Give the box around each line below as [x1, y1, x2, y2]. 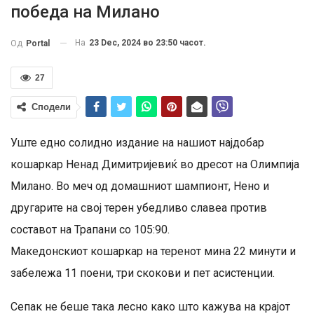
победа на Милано [11, 1, 160, 22]
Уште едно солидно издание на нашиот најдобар [11, 135, 264, 149]
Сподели [32, 101, 71, 112]
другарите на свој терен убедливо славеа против [11, 200, 267, 214]
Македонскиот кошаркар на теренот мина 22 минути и [11, 244, 296, 258]
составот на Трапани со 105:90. [11, 222, 170, 236]
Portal [26, 38, 50, 48]
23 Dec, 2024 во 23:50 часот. [89, 37, 206, 48]
